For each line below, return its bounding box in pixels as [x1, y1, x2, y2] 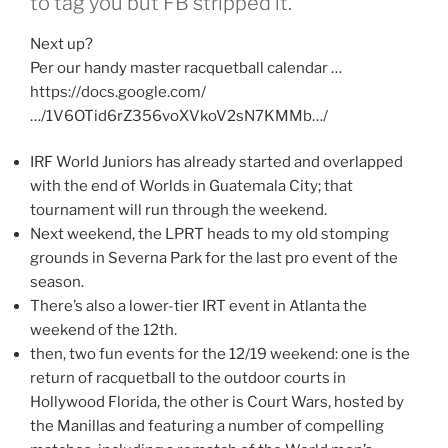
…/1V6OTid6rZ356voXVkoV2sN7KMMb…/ [30, 106, 328, 125]
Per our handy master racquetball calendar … [30, 58, 342, 77]
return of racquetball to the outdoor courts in [30, 369, 346, 388]
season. [30, 273, 84, 292]
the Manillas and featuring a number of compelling [30, 417, 384, 436]
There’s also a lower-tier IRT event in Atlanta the [30, 297, 367, 316]
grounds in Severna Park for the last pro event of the [30, 249, 398, 268]
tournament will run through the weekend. [30, 201, 327, 220]
